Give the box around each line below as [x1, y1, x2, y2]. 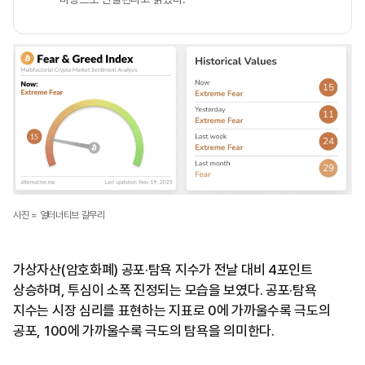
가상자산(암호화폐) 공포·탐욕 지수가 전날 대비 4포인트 [13, 262, 313, 279]
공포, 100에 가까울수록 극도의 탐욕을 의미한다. [13, 323, 275, 340]
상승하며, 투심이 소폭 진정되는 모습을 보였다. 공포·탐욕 [13, 282, 317, 299]
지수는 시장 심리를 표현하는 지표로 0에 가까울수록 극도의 [13, 302, 331, 319]
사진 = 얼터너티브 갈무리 [13, 209, 105, 222]
